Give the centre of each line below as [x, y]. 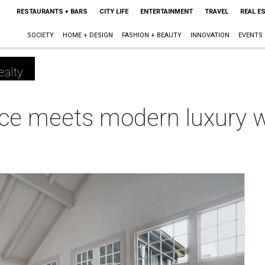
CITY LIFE [114, 12]
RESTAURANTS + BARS [52, 12]
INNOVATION [210, 35]
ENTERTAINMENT [166, 12]
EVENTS [250, 35]
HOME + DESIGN [88, 35]
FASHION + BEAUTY [151, 35]
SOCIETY [40, 35]
